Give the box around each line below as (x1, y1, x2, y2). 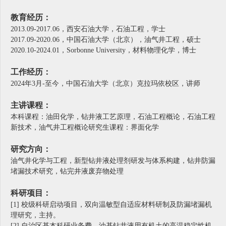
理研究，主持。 (11, 211, 60, 219)
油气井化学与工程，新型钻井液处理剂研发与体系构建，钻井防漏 (11, 157, 215, 165)
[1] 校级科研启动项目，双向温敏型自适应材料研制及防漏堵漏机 (11, 201, 212, 209)
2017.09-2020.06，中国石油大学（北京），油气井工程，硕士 (11, 36, 201, 44)
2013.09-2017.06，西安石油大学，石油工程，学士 (11, 25, 165, 33)
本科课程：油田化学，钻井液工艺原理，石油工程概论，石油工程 (11, 113, 215, 121)
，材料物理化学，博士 (126, 46, 196, 54)
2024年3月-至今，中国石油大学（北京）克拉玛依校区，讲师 (11, 80, 200, 88)
